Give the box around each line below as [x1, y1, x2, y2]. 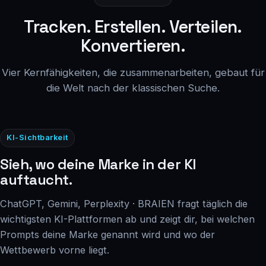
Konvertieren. [80, 34, 186, 56]
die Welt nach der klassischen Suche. [46, 81, 220, 94]
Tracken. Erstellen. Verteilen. [24, 15, 242, 37]
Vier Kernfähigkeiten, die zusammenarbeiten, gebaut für [1, 66, 265, 78]
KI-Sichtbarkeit [7, 133, 68, 142]
